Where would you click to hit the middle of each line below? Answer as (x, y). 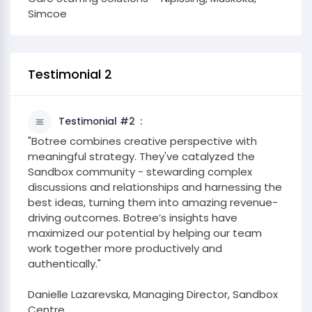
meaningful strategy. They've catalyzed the (141, 156)
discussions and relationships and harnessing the (155, 187)
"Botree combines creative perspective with (142, 141)
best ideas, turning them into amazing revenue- (153, 202)
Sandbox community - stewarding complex (140, 172)
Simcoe (47, 14)
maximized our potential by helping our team (145, 233)
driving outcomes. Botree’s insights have (133, 218)
